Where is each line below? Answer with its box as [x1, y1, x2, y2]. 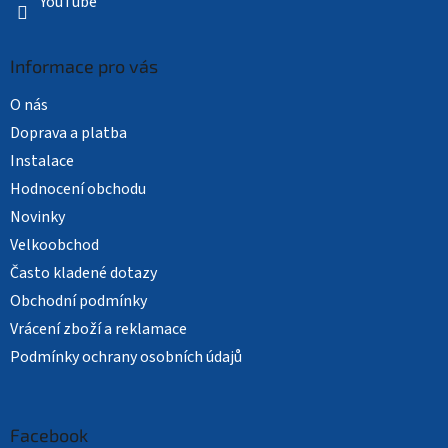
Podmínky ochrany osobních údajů [10, 345, 242, 368]
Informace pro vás [10, 54, 158, 77]
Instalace [10, 149, 74, 172]
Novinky [10, 205, 65, 228]
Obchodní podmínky [10, 289, 147, 312]
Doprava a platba [10, 121, 127, 144]
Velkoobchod [10, 233, 99, 256]
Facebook [10, 423, 88, 446]
